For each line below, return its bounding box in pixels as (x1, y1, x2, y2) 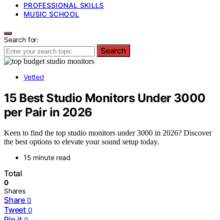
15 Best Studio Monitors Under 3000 (4, 90, 206, 105)
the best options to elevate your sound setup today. (4, 137, 159, 146)
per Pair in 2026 (4, 105, 92, 119)
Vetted (24, 72, 44, 81)
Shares (4, 187, 26, 195)
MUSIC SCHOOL (24, 9, 80, 18)
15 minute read (24, 153, 71, 162)
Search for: (4, 35, 39, 44)
